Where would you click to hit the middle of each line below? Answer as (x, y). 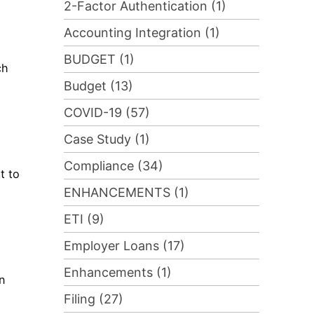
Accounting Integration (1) (142, 33)
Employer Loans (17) (124, 246)
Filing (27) (93, 299)
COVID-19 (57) (107, 113)
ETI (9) (84, 219)
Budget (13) (98, 86)
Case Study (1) (107, 139)
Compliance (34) (113, 166)
